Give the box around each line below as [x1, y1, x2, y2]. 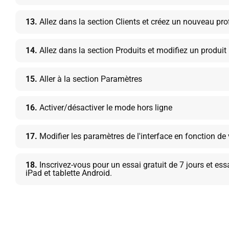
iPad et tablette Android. [26, 168, 112, 178]
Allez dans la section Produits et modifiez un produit [37, 45, 226, 55]
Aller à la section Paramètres [37, 74, 142, 84]
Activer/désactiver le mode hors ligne [37, 103, 172, 112]
